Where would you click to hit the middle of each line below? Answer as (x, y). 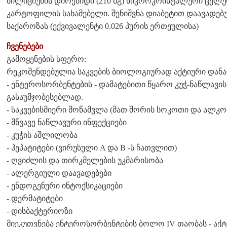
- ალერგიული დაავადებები (59, 173)
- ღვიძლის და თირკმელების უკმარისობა (85, 160)
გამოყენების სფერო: (47, 59)
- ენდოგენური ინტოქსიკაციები (65, 185)
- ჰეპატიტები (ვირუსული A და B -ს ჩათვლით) (92, 147)
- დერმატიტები (35, 198)
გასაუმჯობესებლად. (45, 97)
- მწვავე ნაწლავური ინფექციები (67, 122)
